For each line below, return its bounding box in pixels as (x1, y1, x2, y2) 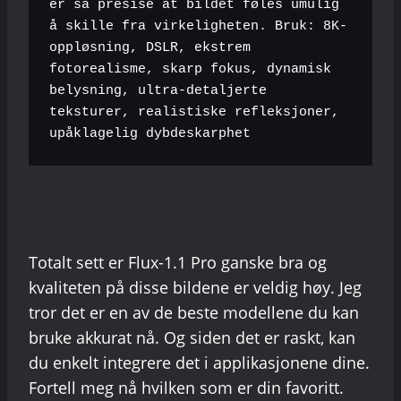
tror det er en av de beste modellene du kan (29, 301, 359, 323)
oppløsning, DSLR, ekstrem (48, 40, 251, 56)
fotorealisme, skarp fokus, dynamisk (48, 62, 331, 78)
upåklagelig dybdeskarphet (48, 126, 251, 142)
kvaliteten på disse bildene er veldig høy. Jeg (29, 276, 362, 298)
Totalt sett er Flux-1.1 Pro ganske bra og (29, 251, 327, 273)
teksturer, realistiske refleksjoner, (48, 105, 339, 121)
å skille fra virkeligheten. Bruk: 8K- (48, 19, 347, 35)
